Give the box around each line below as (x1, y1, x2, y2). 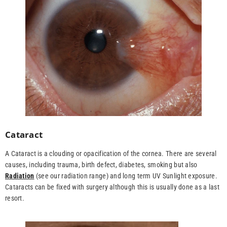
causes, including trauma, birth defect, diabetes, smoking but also (5, 161, 198, 169)
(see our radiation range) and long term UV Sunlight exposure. (34, 172, 217, 180)
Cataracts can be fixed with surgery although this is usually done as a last (5, 183, 219, 192)
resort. (5, 194, 24, 203)
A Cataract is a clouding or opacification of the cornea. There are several (5, 149, 217, 158)
